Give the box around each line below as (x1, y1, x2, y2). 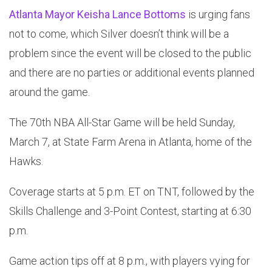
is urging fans (186, 8, 250, 21)
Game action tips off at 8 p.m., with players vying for (9, 254, 250, 268)
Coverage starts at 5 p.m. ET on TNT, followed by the (9, 185, 254, 199)
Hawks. (9, 155, 43, 168)
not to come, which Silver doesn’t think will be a (9, 27, 229, 41)
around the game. (9, 86, 90, 99)
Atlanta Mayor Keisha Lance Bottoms (9, 8, 186, 21)
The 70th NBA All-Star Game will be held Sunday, (9, 116, 235, 129)
